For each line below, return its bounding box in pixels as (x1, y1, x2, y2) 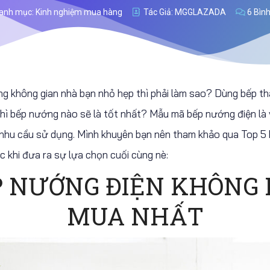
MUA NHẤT (66, 200, 204, 232)
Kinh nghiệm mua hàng (35, 7, 122, 17)
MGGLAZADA (172, 7, 226, 17)
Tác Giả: (143, 7, 173, 17)
